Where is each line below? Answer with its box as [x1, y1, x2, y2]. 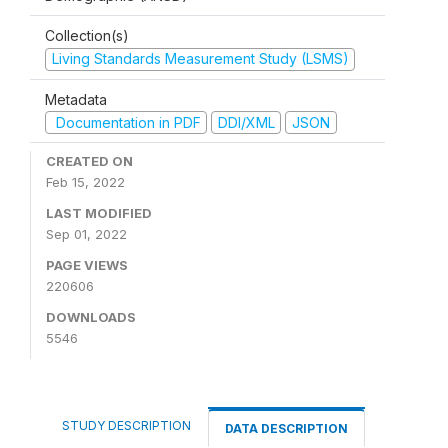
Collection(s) [45, 27, 129, 44]
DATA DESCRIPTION [225, 421, 348, 436]
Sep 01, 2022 [46, 226, 127, 242]
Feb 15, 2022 [46, 174, 125, 190]
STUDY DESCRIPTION [62, 418, 191, 433]
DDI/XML [217, 113, 275, 131]
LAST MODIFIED [46, 205, 152, 221]
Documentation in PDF [51, 113, 201, 131]
